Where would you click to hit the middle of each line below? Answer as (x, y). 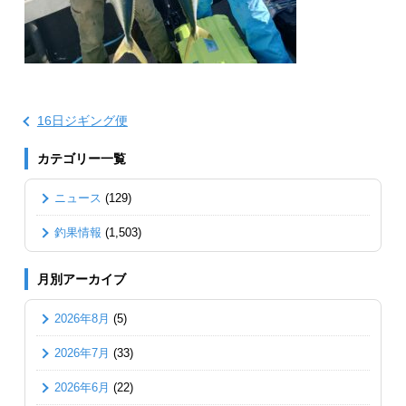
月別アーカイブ (81, 279)
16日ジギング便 (82, 121)
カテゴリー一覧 (81, 159)
